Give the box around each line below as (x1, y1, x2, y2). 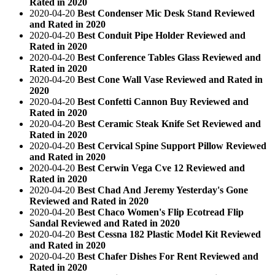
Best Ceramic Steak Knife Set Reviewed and (77, 118, 261, 129)
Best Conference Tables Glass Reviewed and (77, 52, 261, 63)
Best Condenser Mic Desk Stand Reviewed (77, 7, 255, 18)
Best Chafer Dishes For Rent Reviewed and (77, 250, 258, 261)
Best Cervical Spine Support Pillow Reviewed (77, 140, 266, 151)
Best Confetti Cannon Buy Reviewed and (77, 96, 249, 107)
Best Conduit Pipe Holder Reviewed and (77, 29, 246, 41)
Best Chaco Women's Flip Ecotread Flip (77, 206, 244, 217)
